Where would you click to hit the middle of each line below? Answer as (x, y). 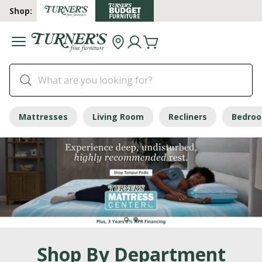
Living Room (118, 117)
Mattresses (43, 117)
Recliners (188, 117)
